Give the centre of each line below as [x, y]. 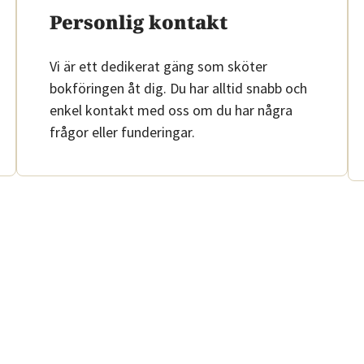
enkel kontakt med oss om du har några [171, 110]
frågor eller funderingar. [122, 132]
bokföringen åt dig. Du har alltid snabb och [178, 88]
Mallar [281, 11]
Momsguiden [298, 279]
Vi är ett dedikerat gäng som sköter [158, 66]
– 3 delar [288, 226]
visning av [291, 145]
